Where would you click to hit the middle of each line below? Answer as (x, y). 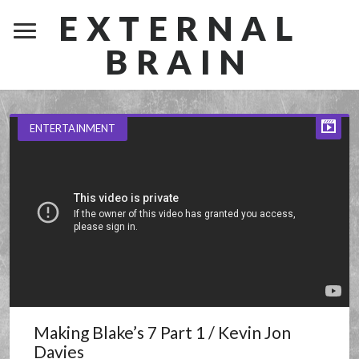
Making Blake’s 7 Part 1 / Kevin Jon (163, 333)
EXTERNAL (179, 28)
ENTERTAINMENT (73, 128)
